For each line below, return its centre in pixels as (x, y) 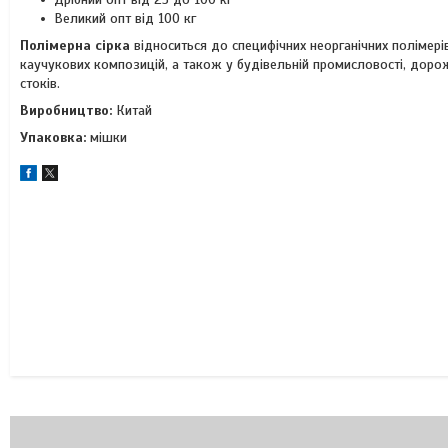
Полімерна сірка (75, 45)
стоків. (40, 83)
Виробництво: (66, 110)
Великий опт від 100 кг (125, 18)
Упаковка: (53, 137)
